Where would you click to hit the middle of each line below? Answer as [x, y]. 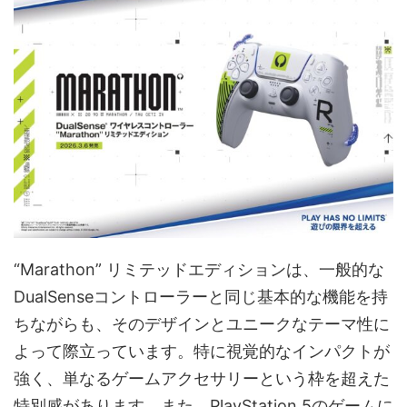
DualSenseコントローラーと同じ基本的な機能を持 [201, 297]
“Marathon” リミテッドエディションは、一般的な [199, 270]
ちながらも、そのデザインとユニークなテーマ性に [202, 324]
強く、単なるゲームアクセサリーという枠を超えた [202, 379]
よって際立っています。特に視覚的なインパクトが [202, 352]
